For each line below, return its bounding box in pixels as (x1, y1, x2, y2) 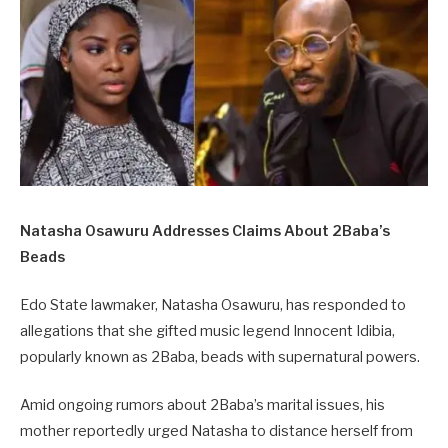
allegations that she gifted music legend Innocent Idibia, (20, 322, 395, 341)
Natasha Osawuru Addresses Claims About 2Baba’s (20, 222, 390, 240)
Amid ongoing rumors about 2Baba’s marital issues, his (20, 396, 385, 415)
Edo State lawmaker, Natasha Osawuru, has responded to (20, 296, 406, 315)
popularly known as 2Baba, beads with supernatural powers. (20, 348, 420, 367)
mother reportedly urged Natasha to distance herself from (20, 422, 413, 441)
